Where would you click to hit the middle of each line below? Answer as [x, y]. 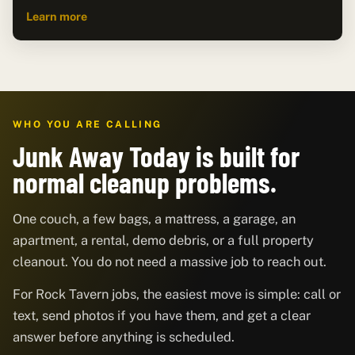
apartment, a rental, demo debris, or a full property [163, 240]
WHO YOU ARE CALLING [88, 124]
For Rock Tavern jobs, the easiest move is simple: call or [177, 294]
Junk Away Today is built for [156, 156]
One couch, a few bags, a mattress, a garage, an [154, 218]
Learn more [57, 16]
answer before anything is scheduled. [124, 337]
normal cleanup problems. [145, 182]
